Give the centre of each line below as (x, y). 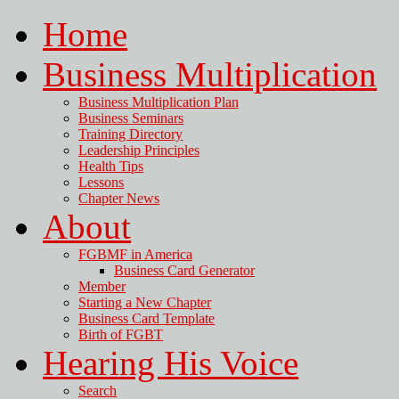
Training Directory (130, 134)
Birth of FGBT (121, 334)
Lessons (101, 182)
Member (102, 286)
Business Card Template (147, 318)
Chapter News (119, 198)
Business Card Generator (184, 270)
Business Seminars (131, 118)
